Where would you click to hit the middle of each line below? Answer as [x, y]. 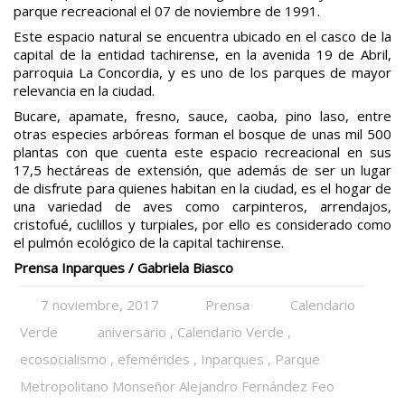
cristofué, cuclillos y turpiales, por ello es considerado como [202, 224]
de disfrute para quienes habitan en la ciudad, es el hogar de [202, 188]
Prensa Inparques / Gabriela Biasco [123, 267]
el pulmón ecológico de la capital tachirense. [149, 242]
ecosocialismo [64, 358]
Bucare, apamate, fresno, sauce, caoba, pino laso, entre [202, 115]
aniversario [132, 331]
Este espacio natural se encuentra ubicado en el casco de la [202, 36]
